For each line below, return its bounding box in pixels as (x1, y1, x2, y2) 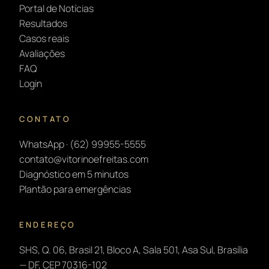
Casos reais (19, 31, 69, 45)
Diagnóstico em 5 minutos (19, 167, 128, 181)
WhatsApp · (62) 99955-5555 (19, 137, 146, 151)
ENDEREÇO (19, 219, 77, 230)
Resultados (19, 16, 67, 30)
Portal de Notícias (19, 1, 94, 15)
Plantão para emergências (19, 182, 131, 196)
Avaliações (19, 46, 65, 60)
